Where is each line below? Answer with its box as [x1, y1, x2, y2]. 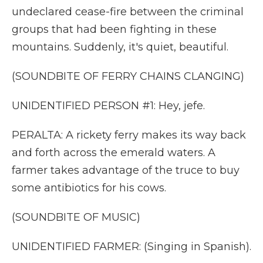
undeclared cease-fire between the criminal [12, 5, 244, 18]
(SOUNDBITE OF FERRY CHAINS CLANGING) [12, 70, 244, 83]
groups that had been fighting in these [12, 23, 217, 36]
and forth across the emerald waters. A [12, 146, 215, 159]
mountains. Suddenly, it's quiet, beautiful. [12, 41, 228, 53]
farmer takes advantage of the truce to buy [12, 164, 240, 177]
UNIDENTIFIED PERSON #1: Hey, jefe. [12, 99, 205, 112]
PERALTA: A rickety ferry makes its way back [12, 129, 246, 141]
